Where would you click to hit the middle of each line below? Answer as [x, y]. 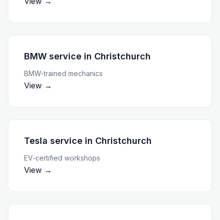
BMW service [53, 56]
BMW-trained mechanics [63, 73]
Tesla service [53, 141]
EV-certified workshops [62, 158]
